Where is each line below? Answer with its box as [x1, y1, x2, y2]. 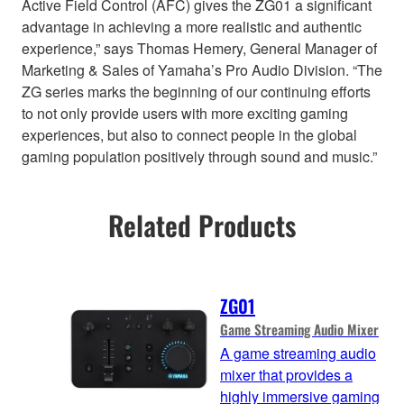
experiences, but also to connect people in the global [22, 124, 357, 146]
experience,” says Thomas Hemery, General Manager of [22, 38, 377, 60]
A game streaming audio [220, 342, 376, 363]
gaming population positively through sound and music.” [22, 146, 377, 168]
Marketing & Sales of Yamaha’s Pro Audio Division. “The [22, 60, 382, 81]
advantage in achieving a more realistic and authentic [22, 16, 362, 38]
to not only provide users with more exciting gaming [22, 103, 348, 124]
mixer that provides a [220, 363, 353, 385]
